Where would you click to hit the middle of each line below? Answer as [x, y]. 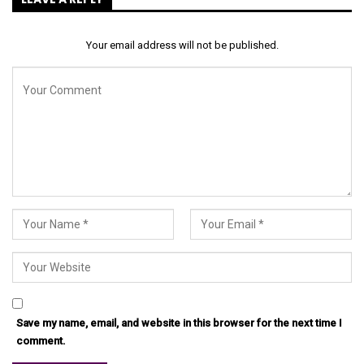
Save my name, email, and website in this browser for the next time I [179, 323]
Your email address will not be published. [182, 45]
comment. [41, 340]
